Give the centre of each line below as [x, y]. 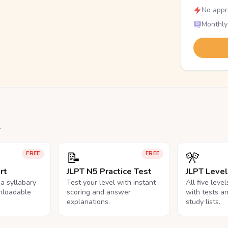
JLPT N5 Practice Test [109, 172]
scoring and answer [98, 192]
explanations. [88, 202]
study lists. [203, 202]
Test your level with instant [111, 182]
